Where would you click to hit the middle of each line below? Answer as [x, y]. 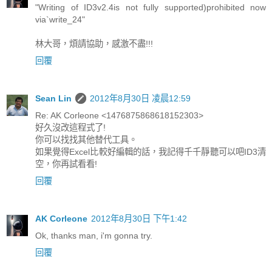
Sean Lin [53, 99]
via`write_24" [60, 20]
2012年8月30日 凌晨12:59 [140, 99]
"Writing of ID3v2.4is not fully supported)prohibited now [151, 8]
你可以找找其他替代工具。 [86, 140]
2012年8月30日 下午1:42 [139, 219]
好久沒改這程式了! [70, 128]
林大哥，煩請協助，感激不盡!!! [94, 44]
